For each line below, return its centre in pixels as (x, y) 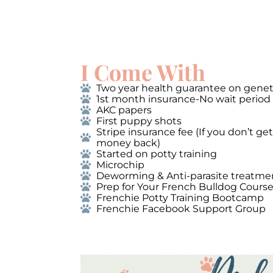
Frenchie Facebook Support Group (181, 208)
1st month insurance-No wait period (184, 99)
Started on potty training (157, 154)
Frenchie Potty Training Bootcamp (180, 197)
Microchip (121, 165)
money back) (129, 143)
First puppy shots (139, 121)
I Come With (143, 72)
